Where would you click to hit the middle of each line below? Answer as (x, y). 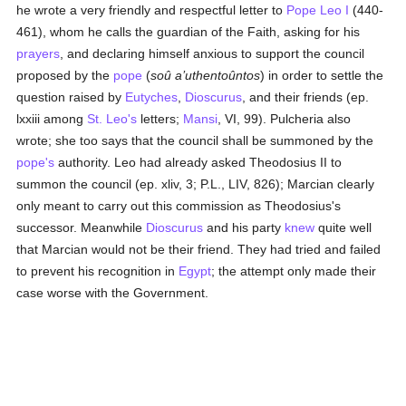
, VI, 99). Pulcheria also (285, 119)
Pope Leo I (318, 10)
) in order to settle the (322, 75)
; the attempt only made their (294, 271)
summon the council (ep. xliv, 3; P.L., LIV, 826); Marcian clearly (196, 184)
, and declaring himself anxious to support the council (213, 53)
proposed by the (65, 75)
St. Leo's (112, 119)
